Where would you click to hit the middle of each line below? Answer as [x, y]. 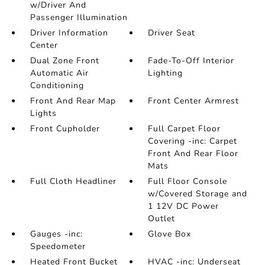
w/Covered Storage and [198, 194]
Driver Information [69, 33]
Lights [43, 113]
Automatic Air [59, 73]
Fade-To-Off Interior [191, 61]
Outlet [162, 219]
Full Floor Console [188, 181]
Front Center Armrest [194, 101]
